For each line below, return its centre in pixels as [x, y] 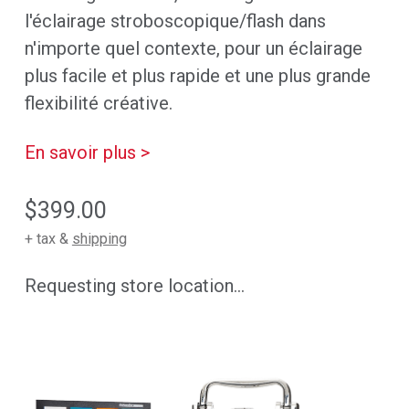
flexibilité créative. [98, 103]
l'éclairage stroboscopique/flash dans [175, 21]
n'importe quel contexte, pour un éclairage [193, 48]
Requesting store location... [134, 285]
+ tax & [48, 238]
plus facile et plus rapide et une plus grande [197, 75]
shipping [99, 238]
